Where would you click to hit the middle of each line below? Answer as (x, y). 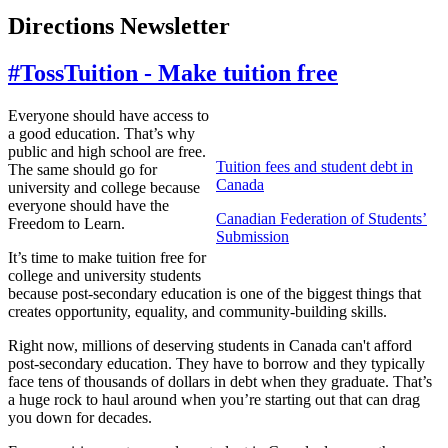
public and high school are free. (107, 152)
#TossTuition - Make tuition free (173, 73)
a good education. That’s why (101, 134)
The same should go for (82, 170)
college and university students (104, 276)
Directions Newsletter (119, 26)
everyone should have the (88, 206)
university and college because (104, 188)
